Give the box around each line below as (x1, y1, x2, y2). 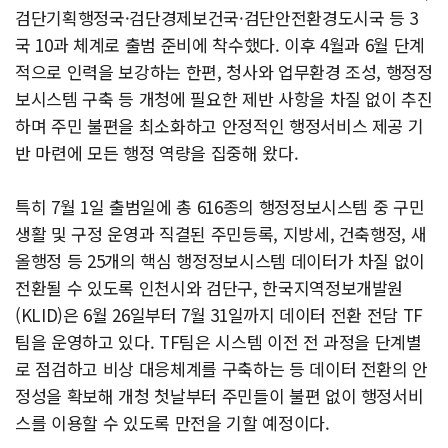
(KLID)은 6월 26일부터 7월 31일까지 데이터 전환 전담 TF (15, 302, 424, 328)
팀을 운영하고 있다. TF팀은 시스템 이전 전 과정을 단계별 (15, 329, 422, 355)
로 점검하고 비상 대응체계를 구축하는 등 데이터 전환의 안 (15, 356, 429, 382)
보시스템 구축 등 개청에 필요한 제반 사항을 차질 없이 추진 (15, 86, 433, 112)
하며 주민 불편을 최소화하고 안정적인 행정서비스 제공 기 (15, 113, 424, 139)
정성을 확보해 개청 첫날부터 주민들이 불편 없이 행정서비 (15, 383, 424, 409)
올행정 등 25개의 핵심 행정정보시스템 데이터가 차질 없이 (15, 248, 426, 274)
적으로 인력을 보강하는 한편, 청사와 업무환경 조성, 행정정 (15, 59, 433, 85)
